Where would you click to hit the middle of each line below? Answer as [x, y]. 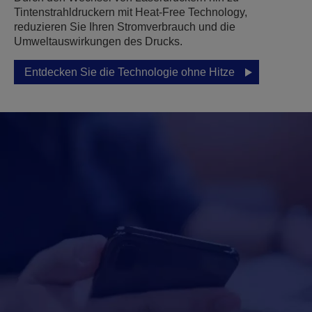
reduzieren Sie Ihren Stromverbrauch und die [125, 27]
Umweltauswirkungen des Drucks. [98, 41]
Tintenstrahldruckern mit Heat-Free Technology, [131, 12]
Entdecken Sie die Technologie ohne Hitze [130, 72]
